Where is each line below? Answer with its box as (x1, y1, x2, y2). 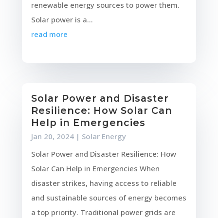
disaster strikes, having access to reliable (31, 178, 177, 188)
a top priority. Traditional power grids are (31, 207, 176, 217)
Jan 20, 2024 (31, 131, 74, 141)
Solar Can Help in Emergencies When (31, 163, 160, 173)
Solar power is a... (31, 15, 93, 25)
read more (31, 29, 68, 39)
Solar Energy (81, 131, 126, 141)
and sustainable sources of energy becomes (31, 192, 186, 202)
